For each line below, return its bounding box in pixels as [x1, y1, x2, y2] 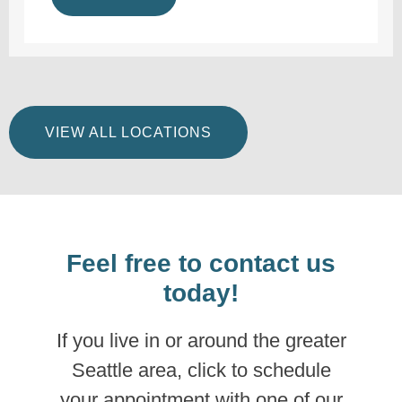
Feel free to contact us [66, 249, 336, 278]
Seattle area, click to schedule [71, 359, 331, 382]
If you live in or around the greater [56, 329, 346, 353]
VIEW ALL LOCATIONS [45, 125, 212, 141]
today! [163, 279, 239, 308]
